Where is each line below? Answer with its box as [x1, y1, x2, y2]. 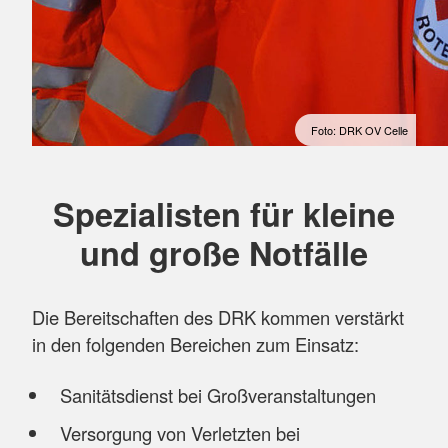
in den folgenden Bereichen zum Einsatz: [32, 331, 359, 358]
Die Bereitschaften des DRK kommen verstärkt [32, 304, 404, 331]
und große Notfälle [80, 228, 368, 276]
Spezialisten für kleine [53, 189, 395, 237]
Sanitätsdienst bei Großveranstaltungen [59, 382, 376, 409]
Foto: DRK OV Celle [311, 121, 408, 138]
